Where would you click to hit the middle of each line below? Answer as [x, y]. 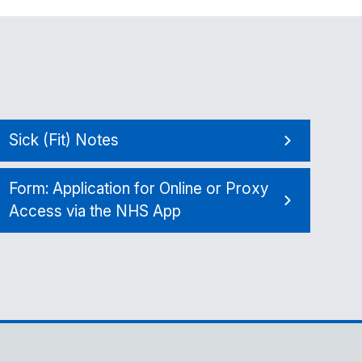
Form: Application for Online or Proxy [138, 189]
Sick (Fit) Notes [63, 140]
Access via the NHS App [95, 211]
